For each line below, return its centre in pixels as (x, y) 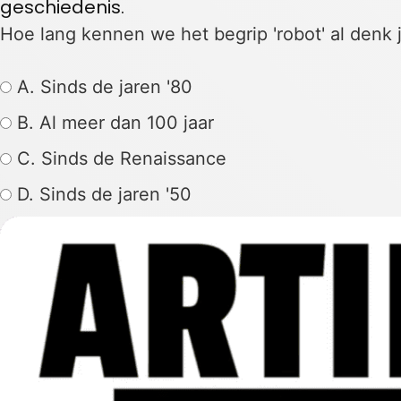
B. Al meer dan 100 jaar (113, 123)
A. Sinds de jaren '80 (102, 87)
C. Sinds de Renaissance (119, 159)
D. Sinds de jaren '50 (102, 195)
